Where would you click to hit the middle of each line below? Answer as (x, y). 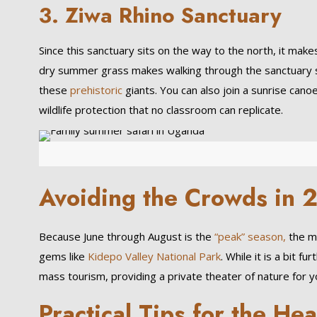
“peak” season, (250, 236)
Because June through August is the (126, 236)
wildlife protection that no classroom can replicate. (161, 110)
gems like (63, 256)
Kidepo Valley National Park (154, 256)
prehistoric (94, 90)
